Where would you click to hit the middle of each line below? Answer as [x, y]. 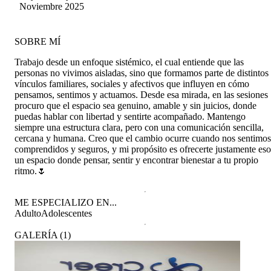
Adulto [28, 213]
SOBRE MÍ [38, 41]
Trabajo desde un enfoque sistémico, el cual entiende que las [129, 62]
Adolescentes [67, 213]
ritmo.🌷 [31, 171]
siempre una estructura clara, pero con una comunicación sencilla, [139, 127]
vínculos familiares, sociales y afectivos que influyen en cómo [132, 83]
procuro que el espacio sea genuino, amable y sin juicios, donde [135, 105]
